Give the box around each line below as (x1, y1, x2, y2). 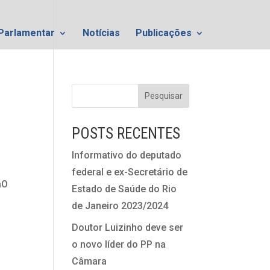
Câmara (72, 256, 107, 267)
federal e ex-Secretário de (72, 166, 188, 178)
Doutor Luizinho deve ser (72, 222, 184, 233)
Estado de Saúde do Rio (72, 183, 177, 195)
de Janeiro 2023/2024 (72, 200, 169, 212)
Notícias (83, 27, 120, 39)
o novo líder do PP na (72, 239, 166, 250)
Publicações (136, 27, 192, 39)
